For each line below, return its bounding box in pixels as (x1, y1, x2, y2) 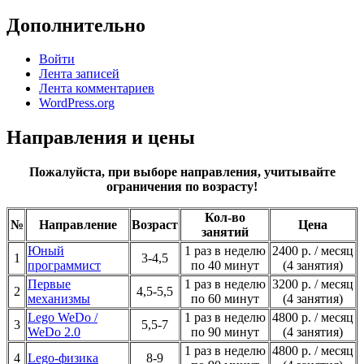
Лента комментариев (39, 81, 154, 96)
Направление (38, 218, 117, 232)
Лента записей (39, 67, 119, 81)
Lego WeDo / (28, 310, 97, 325)
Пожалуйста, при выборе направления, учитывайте (28, 165, 336, 180)
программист (28, 258, 101, 273)
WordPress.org (39, 96, 115, 110)
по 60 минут (190, 292, 259, 306)
